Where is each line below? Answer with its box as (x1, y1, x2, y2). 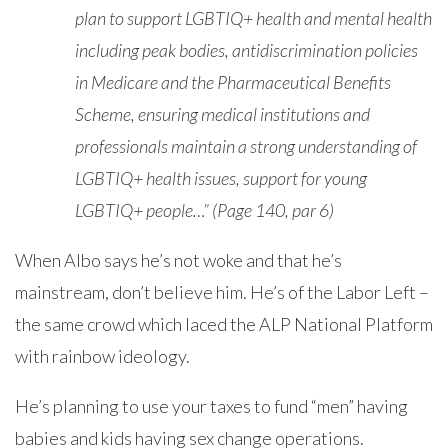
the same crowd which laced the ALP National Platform (15, 313, 433, 335)
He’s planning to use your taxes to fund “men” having (15, 395, 408, 417)
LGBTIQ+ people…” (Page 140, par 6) (75, 199, 334, 221)
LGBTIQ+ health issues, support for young (75, 167, 367, 189)
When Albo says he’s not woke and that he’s (15, 249, 342, 271)
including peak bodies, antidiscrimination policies (75, 39, 418, 61)
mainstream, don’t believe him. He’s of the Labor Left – (15, 281, 429, 303)
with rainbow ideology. (15, 345, 190, 367)
